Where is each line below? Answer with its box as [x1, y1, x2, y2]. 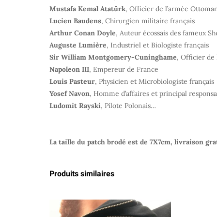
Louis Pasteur [49, 77, 95, 86]
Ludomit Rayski [49, 101, 101, 110]
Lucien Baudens [49, 16, 101, 25]
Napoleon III [49, 64, 89, 74]
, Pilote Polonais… [101, 101, 156, 110]
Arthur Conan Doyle [49, 28, 116, 37]
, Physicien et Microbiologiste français [95, 77, 214, 86]
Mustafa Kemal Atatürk [49, 4, 125, 13]
